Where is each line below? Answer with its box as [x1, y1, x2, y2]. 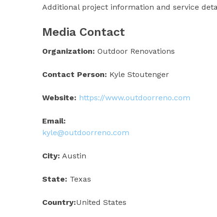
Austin [60, 151, 86, 160]
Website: [42, 93, 77, 102]
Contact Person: [42, 69, 107, 79]
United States [76, 197, 126, 207]
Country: [42, 197, 76, 207]
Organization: [42, 46, 95, 56]
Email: [42, 116, 66, 125]
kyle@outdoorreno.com [42, 127, 129, 137]
